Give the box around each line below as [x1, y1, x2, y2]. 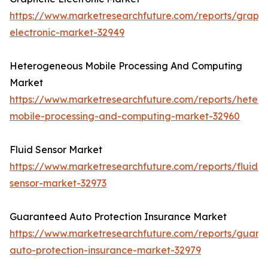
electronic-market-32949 [10, 26, 124, 39]
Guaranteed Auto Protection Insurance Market [10, 211, 227, 223]
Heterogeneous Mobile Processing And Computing [10, 60, 242, 72]
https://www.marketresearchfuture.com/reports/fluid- [10, 160, 262, 173]
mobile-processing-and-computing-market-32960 [10, 110, 240, 123]
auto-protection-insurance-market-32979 [10, 244, 201, 257]
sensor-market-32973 [10, 177, 106, 190]
